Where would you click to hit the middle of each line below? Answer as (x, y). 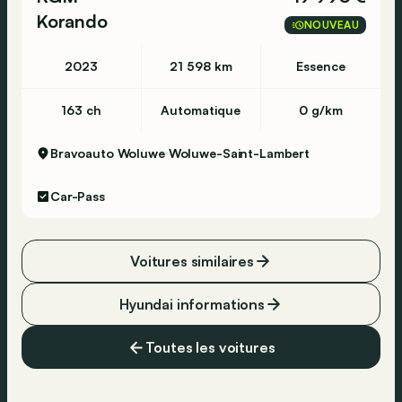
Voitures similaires (192, 261)
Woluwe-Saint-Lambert (239, 153)
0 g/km (321, 110)
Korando (72, 21)
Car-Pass (78, 196)
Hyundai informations (192, 304)
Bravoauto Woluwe (108, 153)
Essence (321, 66)
